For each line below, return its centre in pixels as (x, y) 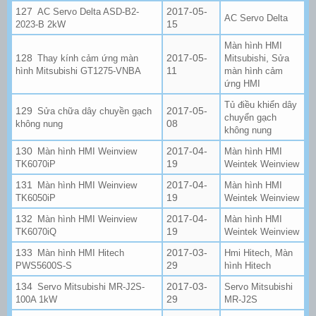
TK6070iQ (36, 231)
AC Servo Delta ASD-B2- (89, 11)
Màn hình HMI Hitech (81, 253)
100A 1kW (36, 299)
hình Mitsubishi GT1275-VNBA (78, 71)
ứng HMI (242, 83)
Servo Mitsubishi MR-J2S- (91, 286)
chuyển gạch (250, 117)
